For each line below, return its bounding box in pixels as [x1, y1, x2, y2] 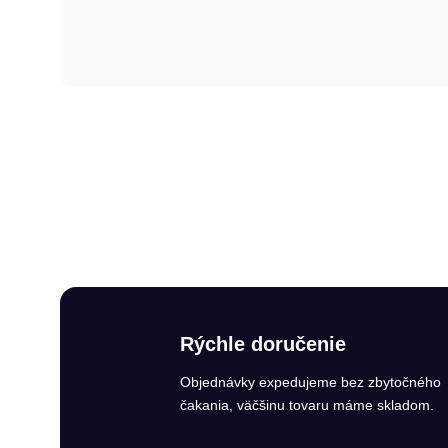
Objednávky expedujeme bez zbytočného [180, 373, 441, 390]
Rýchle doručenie [180, 332, 346, 355]
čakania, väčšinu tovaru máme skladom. [180, 396, 434, 413]
